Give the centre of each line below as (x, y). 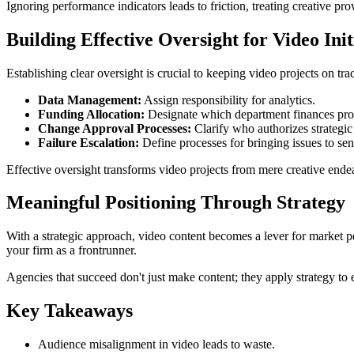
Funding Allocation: (91, 114)
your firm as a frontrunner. (72, 250)
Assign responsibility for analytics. (228, 100)
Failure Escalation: (88, 142)
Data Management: (90, 100)
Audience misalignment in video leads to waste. (156, 345)
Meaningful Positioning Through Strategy (176, 203)
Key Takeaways (70, 311)
